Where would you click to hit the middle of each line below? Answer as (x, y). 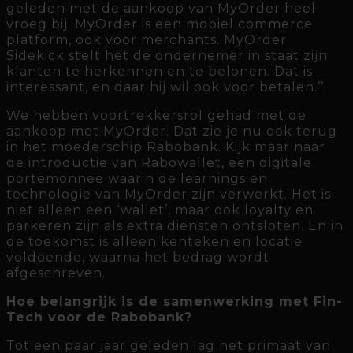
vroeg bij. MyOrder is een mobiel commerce (160, 24)
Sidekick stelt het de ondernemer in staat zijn (167, 56)
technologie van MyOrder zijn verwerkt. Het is (169, 195)
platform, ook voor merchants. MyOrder (147, 40)
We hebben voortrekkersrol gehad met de (156, 116)
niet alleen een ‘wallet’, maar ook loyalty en (160, 210)
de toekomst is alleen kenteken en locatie (154, 242)
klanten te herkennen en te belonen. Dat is (160, 72)
